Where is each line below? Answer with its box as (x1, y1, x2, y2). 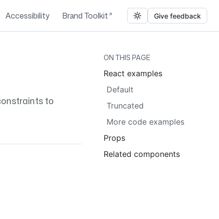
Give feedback (154, 11, 201, 20)
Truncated (107, 101, 144, 110)
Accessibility (5, 10, 49, 21)
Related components (104, 149, 180, 159)
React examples (104, 68, 162, 78)
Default (107, 85, 133, 94)
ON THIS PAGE (104, 53, 150, 62)
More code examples (107, 117, 184, 127)
